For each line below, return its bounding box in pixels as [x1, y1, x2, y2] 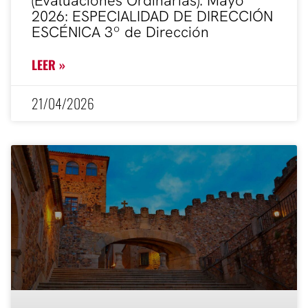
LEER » [32, 56, 65, 74]
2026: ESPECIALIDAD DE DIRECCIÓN [32, 6, 273, 27]
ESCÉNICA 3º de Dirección [32, 22, 209, 43]
